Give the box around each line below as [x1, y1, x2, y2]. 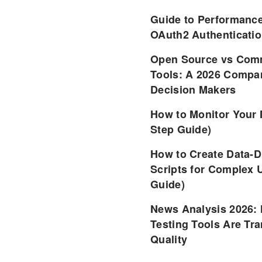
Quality [150, 232, 188, 247]
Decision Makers [150, 82, 236, 98]
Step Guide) [150, 122, 212, 137]
